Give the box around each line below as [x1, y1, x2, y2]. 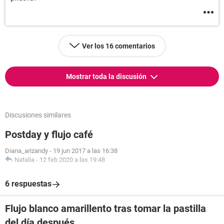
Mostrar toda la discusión [66, 72, 148, 80]
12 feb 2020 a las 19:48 [39, 156, 105, 163]
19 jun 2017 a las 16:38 [53, 147, 117, 154]
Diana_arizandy [5, 147, 48, 154]
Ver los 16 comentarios [81, 42, 155, 50]
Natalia [14, 156, 34, 163]
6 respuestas [5, 179, 51, 188]
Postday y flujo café [5, 128, 93, 140]
